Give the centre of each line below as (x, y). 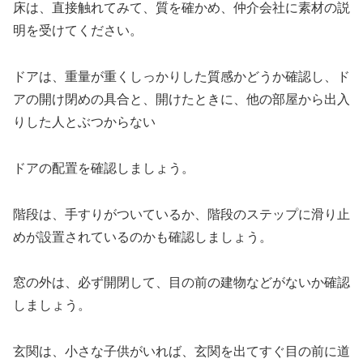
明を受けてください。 (78, 31)
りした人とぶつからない (84, 122)
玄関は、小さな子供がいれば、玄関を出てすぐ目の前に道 (181, 352)
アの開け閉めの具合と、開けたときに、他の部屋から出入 (181, 99)
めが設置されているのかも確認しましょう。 (143, 237)
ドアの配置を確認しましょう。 (104, 168)
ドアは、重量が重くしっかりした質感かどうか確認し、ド (181, 76)
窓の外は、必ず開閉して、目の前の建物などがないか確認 (181, 283)
